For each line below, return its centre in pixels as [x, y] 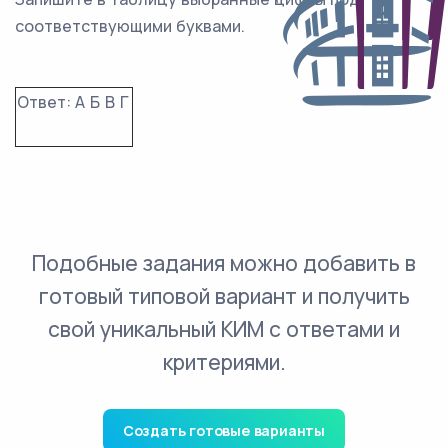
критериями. [224, 362]
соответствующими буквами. [130, 26]
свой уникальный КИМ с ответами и [224, 329]
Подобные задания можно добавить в [224, 263]
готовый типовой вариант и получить [224, 296]
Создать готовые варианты [224, 430]
